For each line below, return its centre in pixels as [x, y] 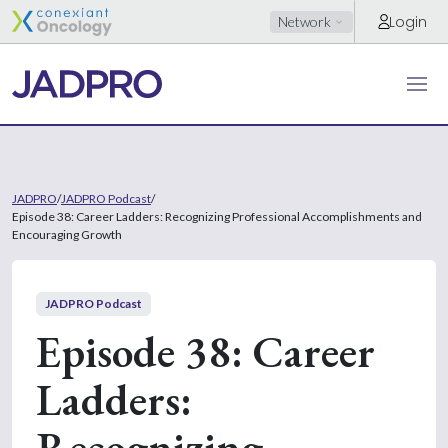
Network [305, 21]
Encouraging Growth [67, 234]
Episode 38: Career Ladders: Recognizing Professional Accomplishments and [217, 216]
